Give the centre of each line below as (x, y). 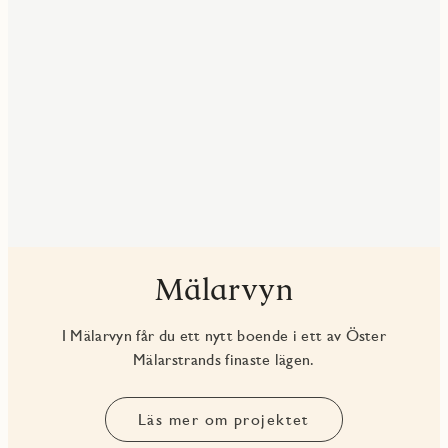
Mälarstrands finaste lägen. (224, 359)
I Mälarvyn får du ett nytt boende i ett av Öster (224, 335)
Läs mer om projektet (224, 419)
